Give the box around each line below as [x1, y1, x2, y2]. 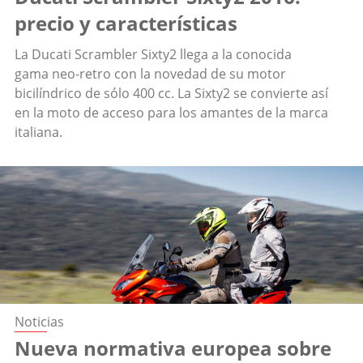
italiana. [15, 123, 62, 142]
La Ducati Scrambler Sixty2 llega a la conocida [15, 45, 292, 64]
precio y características [15, 10, 237, 37]
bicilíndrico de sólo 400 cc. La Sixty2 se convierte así [15, 84, 328, 103]
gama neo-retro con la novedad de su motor [15, 65, 286, 83]
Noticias [15, 313, 64, 331]
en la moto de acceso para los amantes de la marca [15, 104, 328, 122]
